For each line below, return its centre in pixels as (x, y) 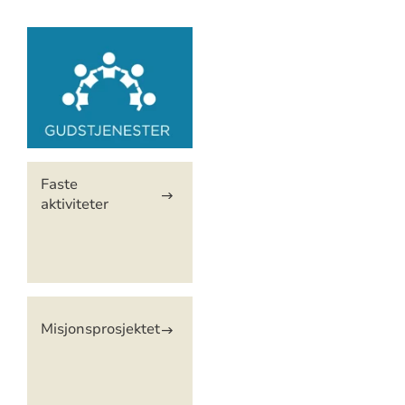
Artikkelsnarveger (117, 41)
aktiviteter (74, 205)
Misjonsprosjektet (100, 330)
